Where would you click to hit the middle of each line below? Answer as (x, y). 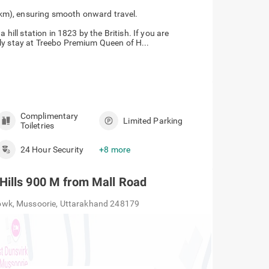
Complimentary (49, 116)
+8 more (115, 150)
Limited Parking (153, 121)
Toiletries (37, 125)
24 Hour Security (52, 150)
